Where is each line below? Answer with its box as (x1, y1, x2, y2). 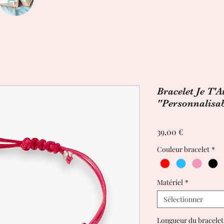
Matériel (157, 177, 183, 187)
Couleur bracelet (157, 144, 209, 154)
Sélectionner (163, 194, 203, 204)
